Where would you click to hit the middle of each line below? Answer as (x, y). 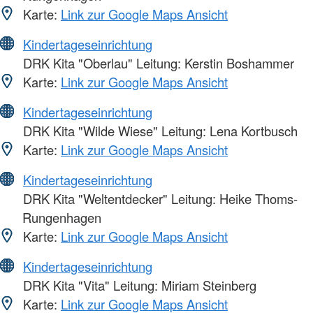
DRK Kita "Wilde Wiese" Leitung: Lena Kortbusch (159, 131)
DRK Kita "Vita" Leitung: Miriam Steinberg (138, 285)
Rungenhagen (62, 218)
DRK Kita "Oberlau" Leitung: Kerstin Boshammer (157, 63)
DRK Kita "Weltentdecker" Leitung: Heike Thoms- (159, 199)
